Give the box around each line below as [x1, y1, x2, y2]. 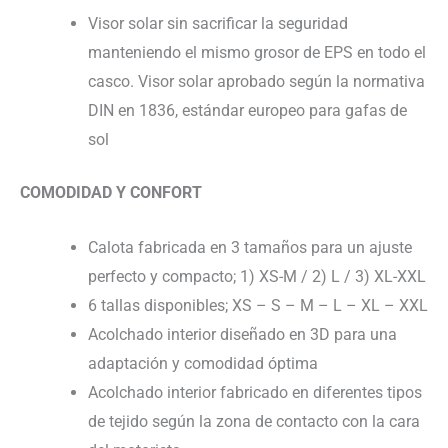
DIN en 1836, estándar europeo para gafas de [88, 101, 407, 120]
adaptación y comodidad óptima [88, 353, 318, 373]
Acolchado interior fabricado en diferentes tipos [88, 382, 422, 402]
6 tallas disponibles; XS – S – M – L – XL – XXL [88, 295, 428, 315]
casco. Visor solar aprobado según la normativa [88, 72, 425, 91]
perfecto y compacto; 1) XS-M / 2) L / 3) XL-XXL [88, 266, 426, 286]
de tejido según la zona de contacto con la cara [88, 411, 420, 431]
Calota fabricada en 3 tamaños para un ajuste [88, 237, 412, 257]
